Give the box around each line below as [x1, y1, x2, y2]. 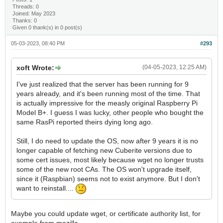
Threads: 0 [12, 3, 39, 10]
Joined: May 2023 [12, 10, 56, 17]
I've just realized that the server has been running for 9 [16, 80, 189, 89]
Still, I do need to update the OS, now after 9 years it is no [16, 137, 198, 145]
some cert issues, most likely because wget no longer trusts [16, 156, 204, 164]
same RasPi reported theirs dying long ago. [16, 118, 153, 126]
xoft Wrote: [16, 64, 54, 72]
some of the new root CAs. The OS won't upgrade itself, [16, 165, 192, 174]
